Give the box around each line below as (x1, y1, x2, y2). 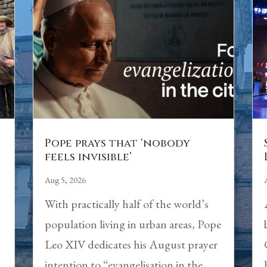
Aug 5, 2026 (44, 175, 86, 186)
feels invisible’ (44, 150, 132, 165)
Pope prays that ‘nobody (44, 136, 190, 151)
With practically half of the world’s (44, 196, 209, 212)
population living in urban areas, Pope (44, 216, 221, 232)
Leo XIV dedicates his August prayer (44, 237, 218, 253)
